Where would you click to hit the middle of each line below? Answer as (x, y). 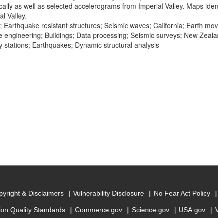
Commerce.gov (98, 210)
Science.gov (150, 210)
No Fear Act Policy (182, 193)
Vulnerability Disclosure (109, 193)
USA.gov (192, 210)
